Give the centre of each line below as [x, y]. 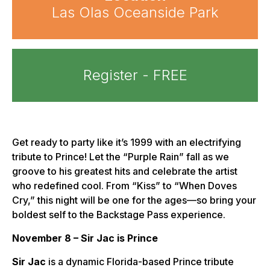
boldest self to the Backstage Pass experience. [119, 215]
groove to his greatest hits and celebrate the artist [125, 171]
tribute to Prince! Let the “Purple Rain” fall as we [121, 157]
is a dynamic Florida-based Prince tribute [140, 262]
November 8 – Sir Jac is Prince [85, 238]
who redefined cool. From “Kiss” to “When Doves [124, 186]
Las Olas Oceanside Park [135, 13]
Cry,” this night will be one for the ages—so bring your [134, 200]
